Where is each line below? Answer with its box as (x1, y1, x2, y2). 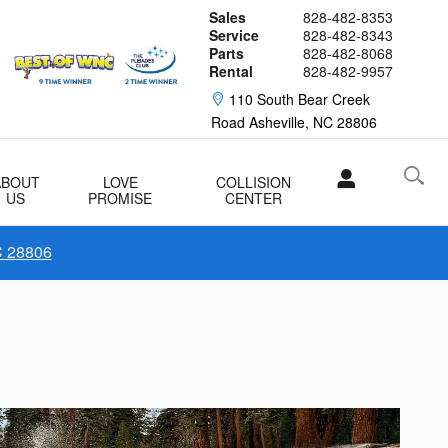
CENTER (225, 188, 283, 208)
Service (209, 25, 259, 45)
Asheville (249, 112, 305, 132)
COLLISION (216, 172, 292, 192)
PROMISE (88, 188, 153, 208)
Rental (209, 61, 253, 81)
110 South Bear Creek (229, 89, 370, 109)
